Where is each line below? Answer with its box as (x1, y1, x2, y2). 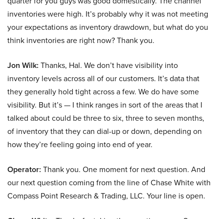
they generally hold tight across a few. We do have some (7, 86, 199, 98)
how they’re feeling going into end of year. (7, 139, 153, 151)
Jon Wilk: (7, 60, 39, 71)
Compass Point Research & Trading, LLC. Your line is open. (7, 190, 205, 202)
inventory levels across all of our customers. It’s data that (7, 73, 199, 85)
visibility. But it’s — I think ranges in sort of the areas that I (7, 99, 202, 111)
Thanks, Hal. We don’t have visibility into (39, 60, 178, 71)
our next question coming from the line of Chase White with (7, 177, 211, 189)
